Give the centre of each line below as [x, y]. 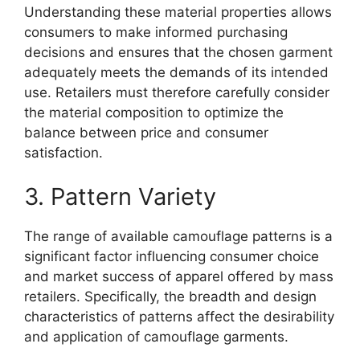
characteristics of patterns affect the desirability [179, 317]
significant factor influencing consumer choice [172, 256]
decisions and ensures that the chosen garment [178, 52]
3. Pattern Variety [120, 196]
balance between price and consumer [146, 132]
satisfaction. [63, 152]
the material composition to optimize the [154, 112]
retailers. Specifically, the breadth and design [170, 297]
